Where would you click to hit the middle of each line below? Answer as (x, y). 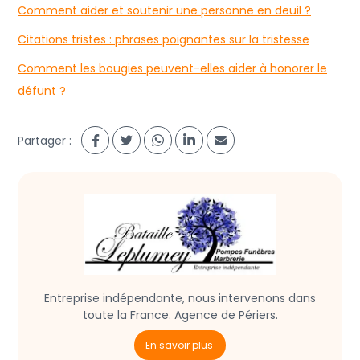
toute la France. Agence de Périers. (180, 315)
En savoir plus (179, 346)
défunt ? (42, 90)
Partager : (45, 141)
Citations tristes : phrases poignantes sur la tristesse (164, 39)
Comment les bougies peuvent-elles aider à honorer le (172, 68)
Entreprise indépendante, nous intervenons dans (180, 299)
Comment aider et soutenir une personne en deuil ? (164, 10)
